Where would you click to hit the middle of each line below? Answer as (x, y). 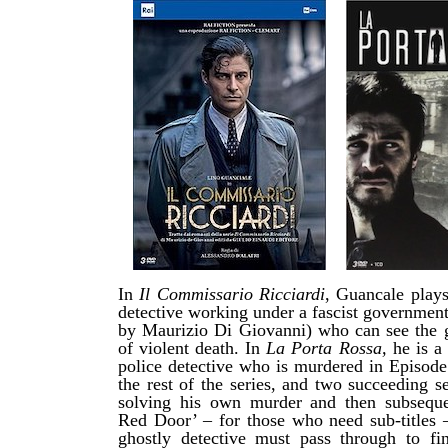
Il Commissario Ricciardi (232, 294)
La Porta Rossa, (329, 348)
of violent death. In (192, 348)
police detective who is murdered (240, 366)
